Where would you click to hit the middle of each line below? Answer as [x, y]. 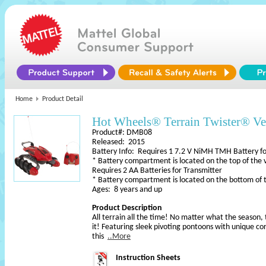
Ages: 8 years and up [127, 190]
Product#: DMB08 [122, 133]
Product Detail [63, 99]
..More [119, 237]
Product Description [127, 208]
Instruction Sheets [148, 258]
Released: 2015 [118, 142]
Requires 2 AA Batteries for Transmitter [157, 171]
